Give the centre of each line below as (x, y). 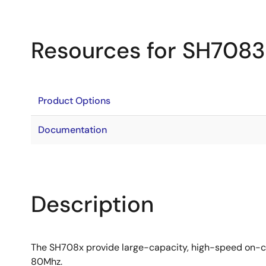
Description (92, 204)
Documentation (72, 130)
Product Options (74, 101)
